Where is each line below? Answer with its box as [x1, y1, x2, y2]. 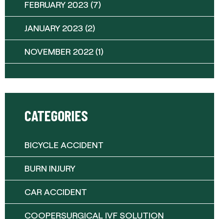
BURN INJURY [24, 163, 75, 174]
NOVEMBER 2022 [24, 46, 93, 57]
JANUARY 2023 [24, 22, 83, 34]
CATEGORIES [24, 107, 88, 125]
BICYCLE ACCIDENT [24, 139, 104, 151]
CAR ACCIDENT [24, 186, 87, 197]
